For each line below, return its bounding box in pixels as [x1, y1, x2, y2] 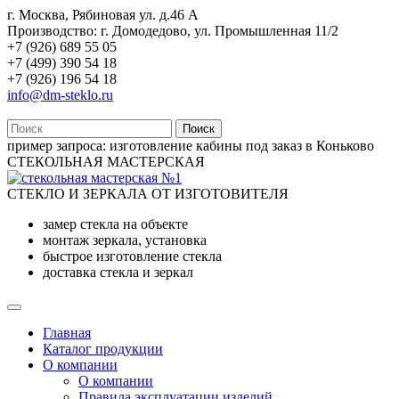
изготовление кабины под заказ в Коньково [106, 138, 374, 153]
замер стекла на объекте [43, 216, 188, 232]
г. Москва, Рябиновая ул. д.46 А [7, 7, 199, 22]
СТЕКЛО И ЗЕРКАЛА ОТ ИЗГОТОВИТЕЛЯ [7, 186, 289, 201]
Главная [43, 325, 91, 340]
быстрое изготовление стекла [43, 248, 222, 264]
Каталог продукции [43, 341, 163, 356]
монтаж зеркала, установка [43, 232, 207, 248]
